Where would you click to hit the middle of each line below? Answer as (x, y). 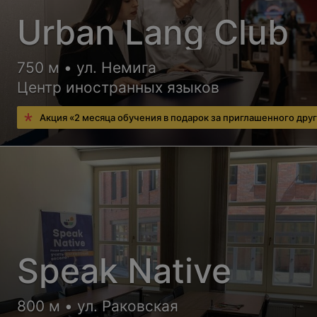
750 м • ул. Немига (87, 67)
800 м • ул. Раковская (98, 306)
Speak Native (125, 270)
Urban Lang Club (153, 32)
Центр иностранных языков (119, 87)
